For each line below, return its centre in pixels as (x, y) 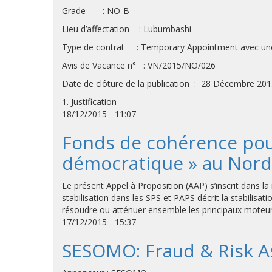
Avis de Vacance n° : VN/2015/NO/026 (139, 65)
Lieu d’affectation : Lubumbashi (127, 29)
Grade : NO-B (96, 11)
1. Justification (89, 102)
